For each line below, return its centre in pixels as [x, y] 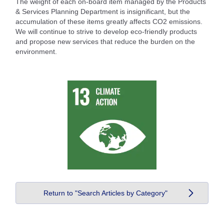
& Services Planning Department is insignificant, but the [103, 11]
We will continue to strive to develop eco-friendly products [106, 31]
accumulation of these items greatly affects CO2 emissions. [109, 21]
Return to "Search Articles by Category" [105, 193]
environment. [36, 51]
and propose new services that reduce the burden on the [105, 41]
